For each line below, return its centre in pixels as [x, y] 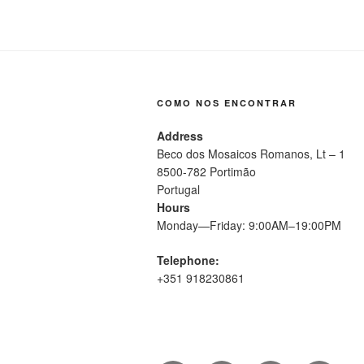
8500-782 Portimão [206, 171]
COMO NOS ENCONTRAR [227, 103]
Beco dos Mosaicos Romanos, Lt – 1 [251, 154]
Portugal [178, 189]
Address [180, 136]
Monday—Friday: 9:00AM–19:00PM [249, 225]
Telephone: [188, 260]
